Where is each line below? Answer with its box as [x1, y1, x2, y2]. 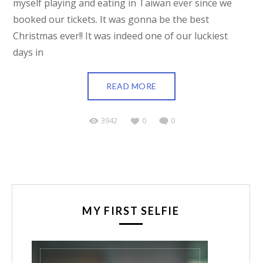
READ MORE [106, 81, 157, 92]
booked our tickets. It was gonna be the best [13, 13, 210, 26]
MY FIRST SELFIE [82, 204, 180, 217]
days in [13, 46, 44, 59]
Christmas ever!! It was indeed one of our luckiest [13, 29, 228, 43]
